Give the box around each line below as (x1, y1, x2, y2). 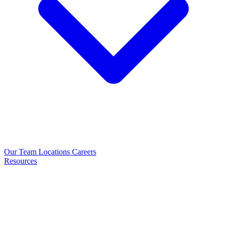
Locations (39, 147, 72, 156)
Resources (4, 157, 37, 165)
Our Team (4, 147, 39, 156)
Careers (72, 147, 96, 156)
